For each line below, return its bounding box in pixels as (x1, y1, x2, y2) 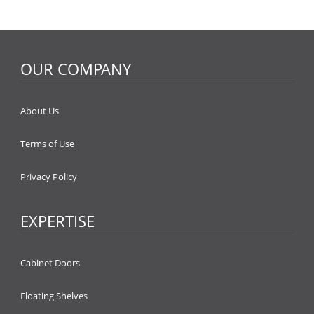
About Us (20, 104, 59, 117)
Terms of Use (20, 137, 74, 150)
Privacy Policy (20, 170, 77, 183)
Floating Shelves (20, 289, 88, 302)
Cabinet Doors (20, 257, 80, 269)
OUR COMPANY (20, 58, 131, 79)
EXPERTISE (20, 210, 95, 231)
